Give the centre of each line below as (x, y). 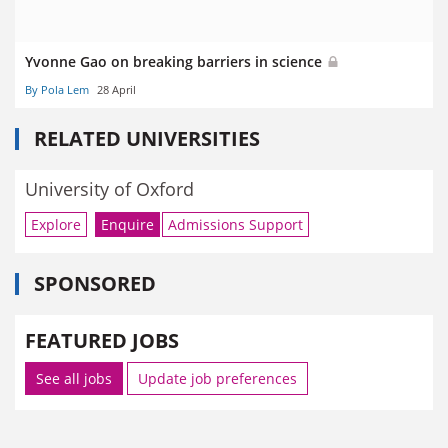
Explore (56, 224)
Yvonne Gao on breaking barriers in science (175, 62)
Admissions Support (235, 224)
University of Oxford (109, 189)
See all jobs (74, 378)
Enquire (127, 224)
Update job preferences (217, 378)
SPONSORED (95, 283)
